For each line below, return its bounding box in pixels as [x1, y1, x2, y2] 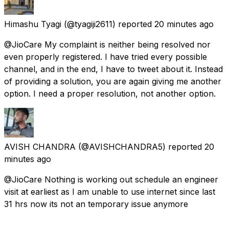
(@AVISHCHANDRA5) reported [78, 141, 202, 152]
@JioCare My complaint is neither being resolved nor [4, 39, 211, 50]
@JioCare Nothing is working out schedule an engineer [4, 174, 218, 185]
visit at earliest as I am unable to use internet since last [4, 186, 215, 197]
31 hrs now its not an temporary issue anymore [4, 198, 188, 209]
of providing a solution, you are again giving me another [4, 76, 221, 86]
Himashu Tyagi [4, 18, 61, 29]
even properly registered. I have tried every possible [4, 51, 207, 62]
